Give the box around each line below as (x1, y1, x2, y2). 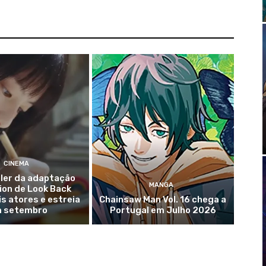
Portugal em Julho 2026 (109, 205, 216, 216)
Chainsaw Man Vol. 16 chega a (99, 194, 227, 205)
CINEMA (3, 160, 29, 168)
